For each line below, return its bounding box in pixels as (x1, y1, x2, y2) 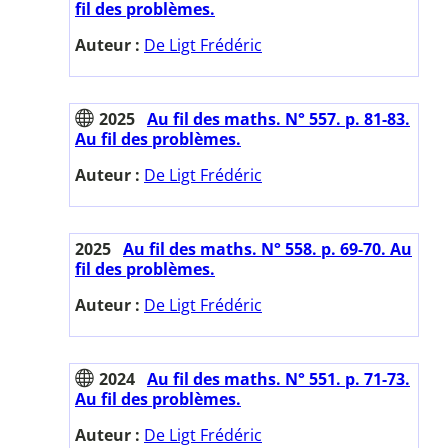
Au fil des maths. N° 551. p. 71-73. (147, 368, 410, 391)
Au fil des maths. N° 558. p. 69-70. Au (123, 238, 412, 261)
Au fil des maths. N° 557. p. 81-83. (147, 108, 410, 131)
